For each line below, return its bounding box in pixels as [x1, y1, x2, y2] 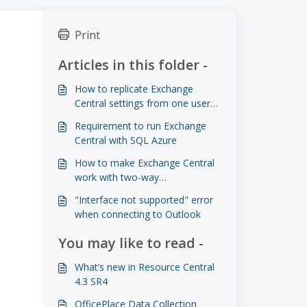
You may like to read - [58, 234, 204, 252]
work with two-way [74, 171, 159, 184]
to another [74, 111, 122, 124]
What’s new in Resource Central [74, 260, 214, 273]
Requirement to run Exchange [74, 119, 206, 132]
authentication [74, 185, 138, 198]
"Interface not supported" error [74, 193, 213, 206]
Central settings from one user [74, 97, 210, 110]
